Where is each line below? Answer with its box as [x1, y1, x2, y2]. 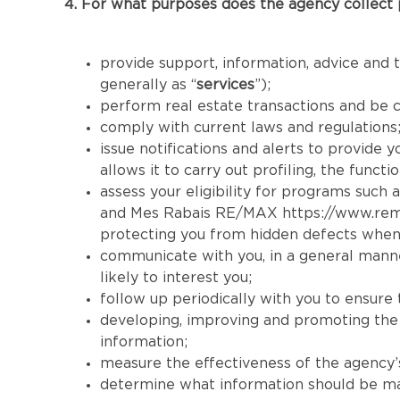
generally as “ [100, 78, 196, 92]
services [196, 78, 254, 92]
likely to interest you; [100, 271, 252, 285]
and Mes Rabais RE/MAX [100, 206, 282, 221]
